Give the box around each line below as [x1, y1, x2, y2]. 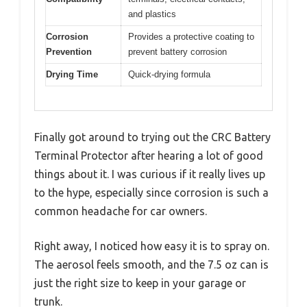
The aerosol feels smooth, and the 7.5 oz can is [34, 258, 269, 271]
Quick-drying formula [128, 69, 210, 80]
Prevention [46, 47, 92, 58]
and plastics [128, 9, 176, 20]
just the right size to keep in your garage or [34, 276, 246, 289]
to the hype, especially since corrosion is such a [34, 186, 269, 199]
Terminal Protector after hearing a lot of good [34, 149, 263, 162]
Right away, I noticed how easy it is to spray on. [34, 239, 269, 252]
